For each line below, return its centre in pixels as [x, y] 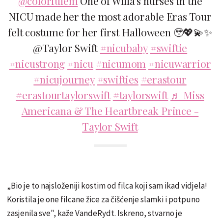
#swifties [118, 79]
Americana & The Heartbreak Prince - [110, 110]
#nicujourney [64, 79]
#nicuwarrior [179, 63]
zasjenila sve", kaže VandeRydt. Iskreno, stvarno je [95, 213]
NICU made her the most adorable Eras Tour [110, 16]
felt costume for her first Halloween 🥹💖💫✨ [110, 32]
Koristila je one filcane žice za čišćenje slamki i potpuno [103, 199]
